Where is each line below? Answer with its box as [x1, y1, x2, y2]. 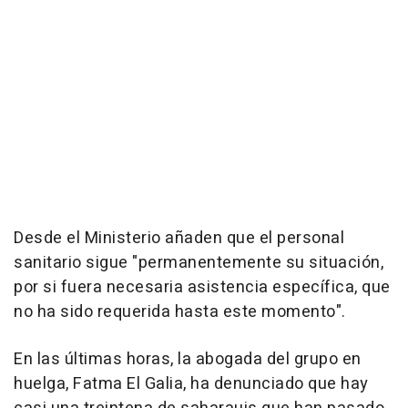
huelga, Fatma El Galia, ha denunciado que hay [14, 371, 369, 396]
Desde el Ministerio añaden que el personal [14, 225, 344, 250]
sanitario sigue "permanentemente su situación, [14, 250, 383, 275]
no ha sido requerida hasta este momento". [14, 299, 346, 324]
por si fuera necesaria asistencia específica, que [14, 274, 391, 300]
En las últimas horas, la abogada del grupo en [14, 346, 362, 372]
